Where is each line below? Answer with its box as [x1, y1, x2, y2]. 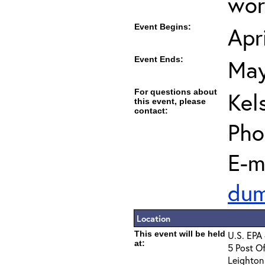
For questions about [134, 87, 217, 96]
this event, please [134, 96, 206, 106]
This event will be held [134, 229, 225, 238]
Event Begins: [134, 22, 191, 31]
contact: [134, 106, 168, 115]
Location [137, 212, 170, 224]
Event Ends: [134, 54, 183, 64]
